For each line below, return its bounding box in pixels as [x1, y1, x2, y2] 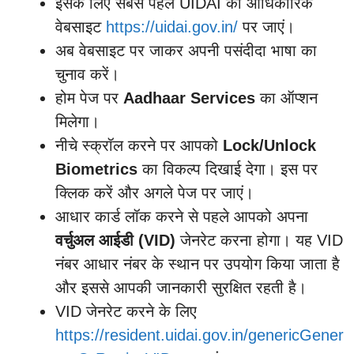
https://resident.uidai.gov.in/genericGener [55, 326, 344, 344]
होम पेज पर [55, 88, 123, 107]
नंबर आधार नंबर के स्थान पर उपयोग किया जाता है [55, 254, 340, 273]
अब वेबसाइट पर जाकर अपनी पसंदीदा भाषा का [55, 41, 317, 59]
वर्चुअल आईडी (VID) [55, 231, 175, 249]
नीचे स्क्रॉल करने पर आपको [55, 136, 223, 154]
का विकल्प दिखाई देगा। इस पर [137, 160, 318, 178]
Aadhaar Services [123, 88, 255, 107]
